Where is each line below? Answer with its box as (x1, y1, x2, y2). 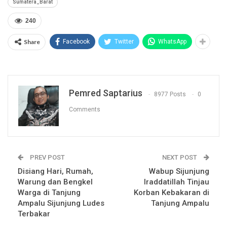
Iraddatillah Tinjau (144, 177, 209, 187)
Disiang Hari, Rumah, (18, 167, 93, 176)
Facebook (63, 38, 90, 46)
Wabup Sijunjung (149, 167, 209, 176)
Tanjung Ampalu (151, 199, 209, 208)
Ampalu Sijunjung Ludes (18, 199, 104, 208)
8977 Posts (154, 90, 186, 98)
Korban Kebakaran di (134, 188, 209, 198)
